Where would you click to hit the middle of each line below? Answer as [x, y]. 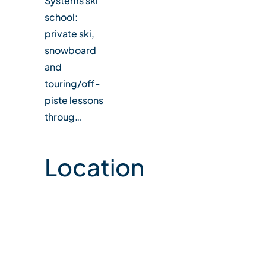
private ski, [69, 33]
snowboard [70, 50]
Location [94, 166]
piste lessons [74, 100]
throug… [63, 116]
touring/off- [72, 83]
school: [61, 17]
